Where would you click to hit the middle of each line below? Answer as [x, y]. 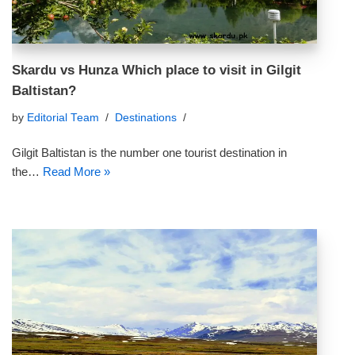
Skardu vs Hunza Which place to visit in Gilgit [157, 70]
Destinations [146, 118]
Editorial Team [63, 118]
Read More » [76, 172]
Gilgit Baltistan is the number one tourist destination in [149, 153]
